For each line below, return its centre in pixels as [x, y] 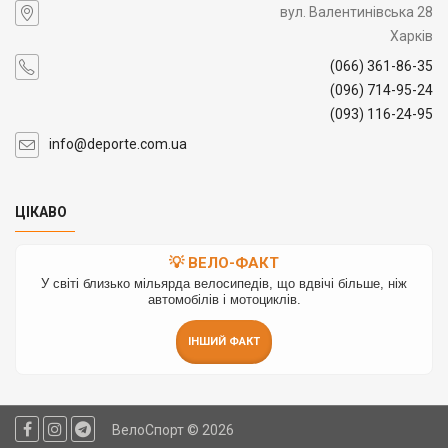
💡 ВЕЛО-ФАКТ [224, 262]
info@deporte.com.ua [118, 143]
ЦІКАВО [41, 211]
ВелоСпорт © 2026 [171, 429]
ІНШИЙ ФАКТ [224, 341]
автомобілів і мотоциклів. [224, 299]
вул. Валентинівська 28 [356, 11]
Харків [411, 35]
